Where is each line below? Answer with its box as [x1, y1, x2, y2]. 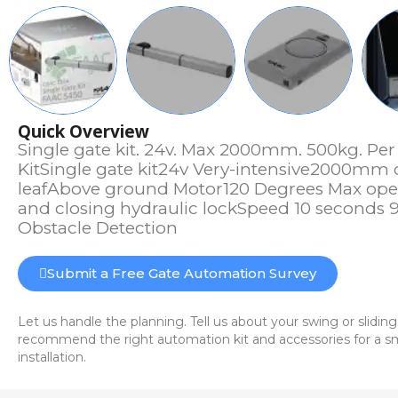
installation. [18, 349, 86, 366]
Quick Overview [18, 120, 149, 144]
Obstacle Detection [18, 218, 178, 239]
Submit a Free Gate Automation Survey [47, 265, 316, 283]
